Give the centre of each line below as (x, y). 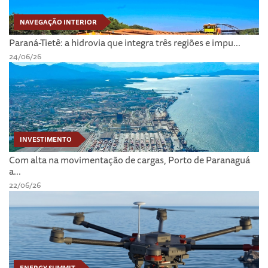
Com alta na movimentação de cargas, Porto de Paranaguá (130, 160)
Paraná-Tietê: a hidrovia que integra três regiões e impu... (125, 43)
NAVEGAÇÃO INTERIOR (58, 22)
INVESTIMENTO (46, 140)
